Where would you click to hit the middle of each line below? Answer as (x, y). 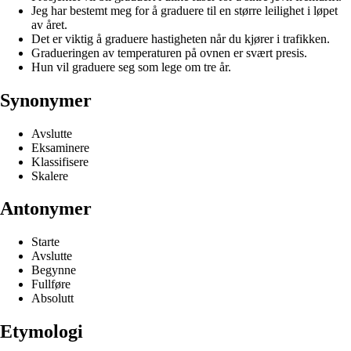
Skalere (50, 175)
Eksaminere (60, 147)
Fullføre (51, 284)
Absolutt (52, 299)
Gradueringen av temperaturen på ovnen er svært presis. (169, 52)
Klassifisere (60, 161)
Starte (45, 242)
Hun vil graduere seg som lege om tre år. (131, 67)
